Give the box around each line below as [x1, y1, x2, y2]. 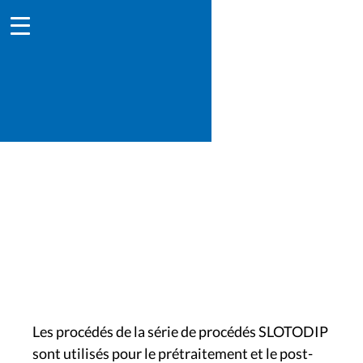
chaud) [32, 233, 92, 256]
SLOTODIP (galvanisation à [32, 210, 271, 233]
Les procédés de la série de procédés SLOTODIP [32, 322, 328, 340]
